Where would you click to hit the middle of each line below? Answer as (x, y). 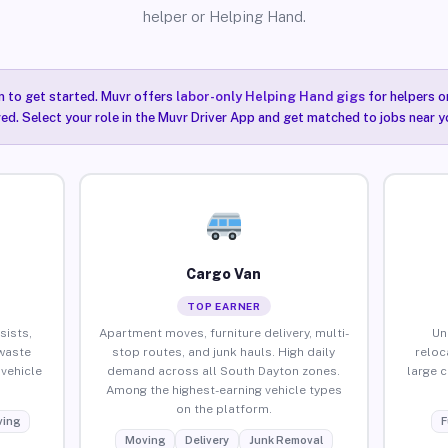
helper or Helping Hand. (224, 16)
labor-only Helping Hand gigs (270, 96)
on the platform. (223, 408)
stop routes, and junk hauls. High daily (224, 351)
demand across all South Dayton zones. (224, 370)
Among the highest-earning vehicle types (223, 389)
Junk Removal (285, 439)
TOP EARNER (223, 305)
